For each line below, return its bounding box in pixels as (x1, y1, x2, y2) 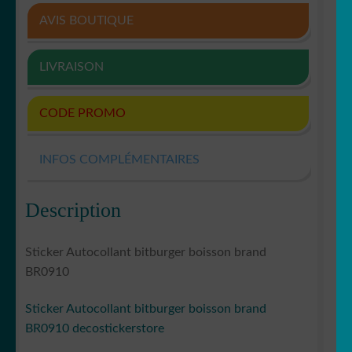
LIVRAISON (39, 60, 104, 74)
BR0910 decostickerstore (25, 322, 164, 335)
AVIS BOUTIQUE (39, 14, 134, 27)
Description (25, 198, 121, 222)
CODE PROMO (39, 107, 126, 120)
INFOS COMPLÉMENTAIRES (39, 153, 200, 167)
